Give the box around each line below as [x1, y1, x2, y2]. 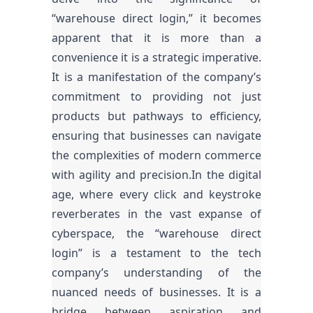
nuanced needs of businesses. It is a [52, 284, 261, 300]
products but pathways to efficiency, [52, 108, 261, 124]
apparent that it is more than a [52, 30, 261, 45]
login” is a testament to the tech [52, 245, 261, 261]
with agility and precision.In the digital [52, 167, 261, 182]
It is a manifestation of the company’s [52, 69, 261, 85]
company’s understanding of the [52, 265, 261, 280]
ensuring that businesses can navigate [52, 128, 261, 143]
